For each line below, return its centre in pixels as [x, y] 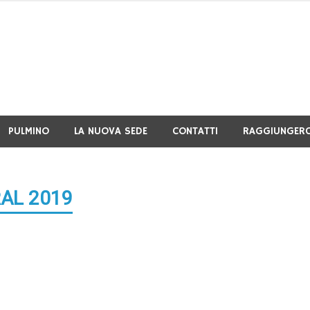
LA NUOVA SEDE [111, 131]
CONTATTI [195, 131]
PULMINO [29, 131]
